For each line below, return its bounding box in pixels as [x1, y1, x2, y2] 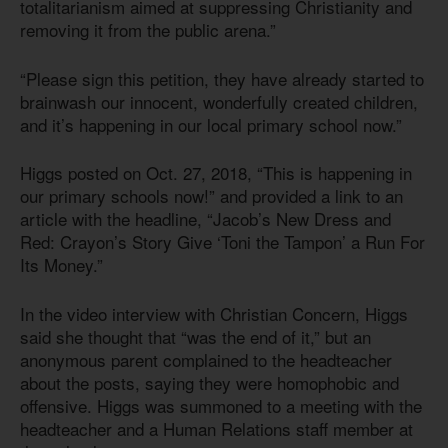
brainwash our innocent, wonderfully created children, [20, 88, 418, 114]
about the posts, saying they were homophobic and [20, 369, 399, 395]
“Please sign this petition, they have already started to [20, 65, 424, 91]
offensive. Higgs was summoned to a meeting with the [20, 392, 422, 418]
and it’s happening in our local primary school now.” [20, 111, 407, 137]
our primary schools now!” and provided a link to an [20, 183, 403, 209]
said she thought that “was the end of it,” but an [20, 323, 371, 349]
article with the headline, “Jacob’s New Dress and [20, 206, 391, 232]
